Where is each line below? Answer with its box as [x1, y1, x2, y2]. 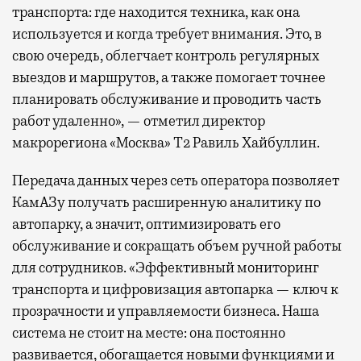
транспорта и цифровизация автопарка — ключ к [12, 280, 338, 299]
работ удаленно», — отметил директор [12, 112, 265, 131]
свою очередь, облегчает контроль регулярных [12, 47, 319, 65]
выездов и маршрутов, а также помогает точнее [12, 68, 326, 87]
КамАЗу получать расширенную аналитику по [12, 193, 321, 212]
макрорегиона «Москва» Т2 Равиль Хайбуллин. [12, 134, 320, 152]
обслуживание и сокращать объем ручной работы [12, 237, 342, 255]
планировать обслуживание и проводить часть [12, 90, 322, 109]
